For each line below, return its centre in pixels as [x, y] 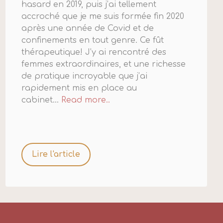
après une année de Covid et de [87, 29]
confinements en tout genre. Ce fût [92, 41]
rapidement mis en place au [79, 88]
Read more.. [85, 100]
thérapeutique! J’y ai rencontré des [94, 53]
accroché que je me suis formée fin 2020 [103, 17]
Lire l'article [56, 155]
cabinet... [41, 100]
